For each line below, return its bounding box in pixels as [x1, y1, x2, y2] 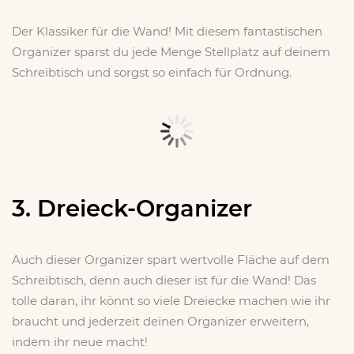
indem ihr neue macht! [12, 333, 148, 349]
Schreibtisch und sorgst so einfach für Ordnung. [12, 64, 292, 80]
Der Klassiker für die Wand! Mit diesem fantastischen [12, 23, 322, 39]
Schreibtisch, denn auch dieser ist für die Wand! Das [12, 272, 316, 288]
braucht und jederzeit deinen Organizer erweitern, [12, 313, 309, 329]
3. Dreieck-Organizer [12, 194, 252, 222]
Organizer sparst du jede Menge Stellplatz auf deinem [12, 43, 330, 59]
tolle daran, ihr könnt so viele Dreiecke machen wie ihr [12, 292, 330, 308]
